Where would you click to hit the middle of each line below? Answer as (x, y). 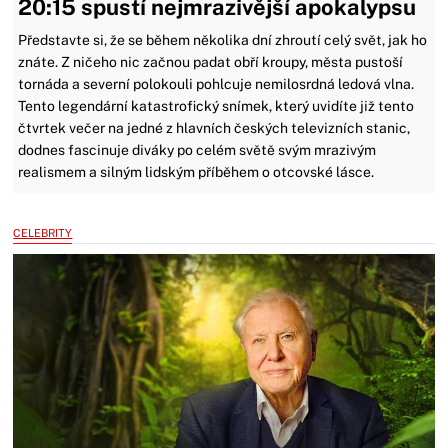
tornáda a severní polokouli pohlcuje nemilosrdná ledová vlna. (216, 84)
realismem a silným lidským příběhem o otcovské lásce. (196, 172)
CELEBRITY (43, 233)
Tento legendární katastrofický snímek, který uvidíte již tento (216, 106)
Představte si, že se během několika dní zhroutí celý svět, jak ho (223, 40)
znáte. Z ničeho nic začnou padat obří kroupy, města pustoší (211, 62)
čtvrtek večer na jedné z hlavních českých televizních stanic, (214, 128)
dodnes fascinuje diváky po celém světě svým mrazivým (197, 150)
